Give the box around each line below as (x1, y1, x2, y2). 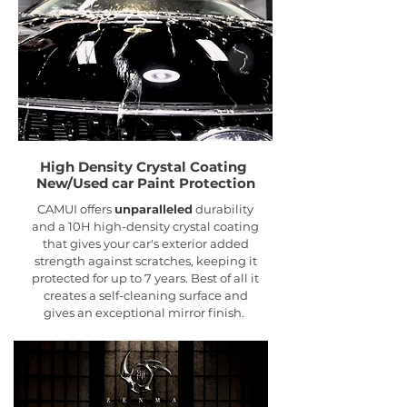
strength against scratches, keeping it (34, 253, 257, 269)
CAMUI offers (37, 202, 114, 217)
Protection (178, 174, 255, 193)
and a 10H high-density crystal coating (32, 219, 259, 234)
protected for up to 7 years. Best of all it (32, 271, 259, 286)
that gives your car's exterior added (42, 236, 249, 252)
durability (193, 202, 253, 217)
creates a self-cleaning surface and (43, 288, 248, 303)
